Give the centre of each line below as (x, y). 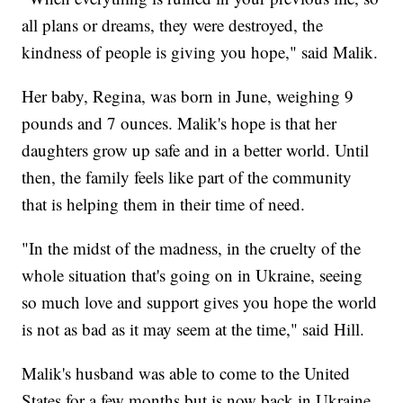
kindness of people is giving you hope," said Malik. (200, 51)
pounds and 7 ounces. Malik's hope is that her (179, 122)
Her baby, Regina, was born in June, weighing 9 (188, 95)
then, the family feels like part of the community (187, 176)
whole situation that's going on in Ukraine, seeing (193, 274)
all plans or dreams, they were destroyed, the (173, 24)
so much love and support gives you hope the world (200, 301)
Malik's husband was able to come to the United (186, 372)
